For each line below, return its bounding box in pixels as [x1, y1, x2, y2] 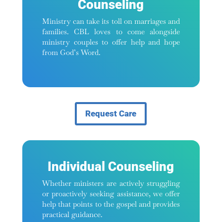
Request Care [85, 109, 137, 119]
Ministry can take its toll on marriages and [42, 16, 180, 26]
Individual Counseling [48, 159, 174, 174]
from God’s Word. [42, 48, 101, 57]
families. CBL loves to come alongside [42, 27, 180, 37]
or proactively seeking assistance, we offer [42, 188, 180, 198]
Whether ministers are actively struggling [42, 178, 180, 188]
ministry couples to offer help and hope [42, 37, 180, 47]
